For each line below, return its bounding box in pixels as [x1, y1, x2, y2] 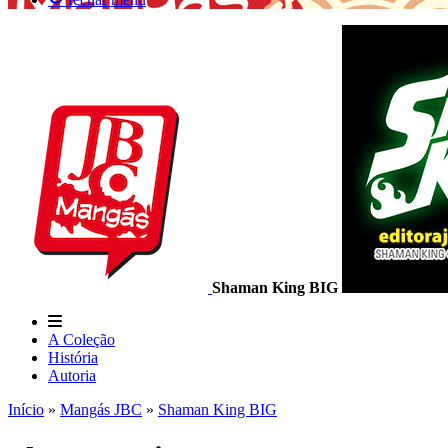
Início [8, 401, 44, 418]
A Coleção [48, 331, 115, 348]
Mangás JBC [60, 401, 142, 418]
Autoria [48, 367, 96, 384]
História [48, 349, 98, 366]
